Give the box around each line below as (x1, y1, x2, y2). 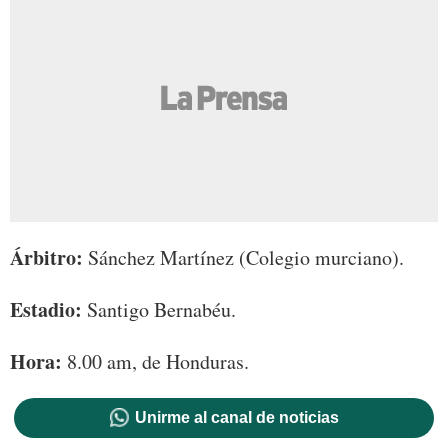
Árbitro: (10, 243, 83, 273)
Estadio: (10, 295, 82, 325)
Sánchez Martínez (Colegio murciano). (83, 244, 404, 272)
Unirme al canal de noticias (134, 409, 339, 427)
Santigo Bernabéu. (82, 296, 236, 324)
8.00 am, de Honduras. (62, 348, 249, 376)
